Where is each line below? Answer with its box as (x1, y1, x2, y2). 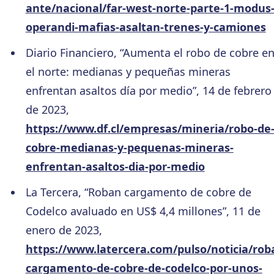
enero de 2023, (25, 222, 102, 237)
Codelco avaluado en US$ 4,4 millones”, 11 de (25, 203, 261, 218)
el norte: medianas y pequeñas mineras (25, 64, 231, 79)
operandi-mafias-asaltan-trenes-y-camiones (25, 20, 266, 35)
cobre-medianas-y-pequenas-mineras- (25, 139, 234, 155)
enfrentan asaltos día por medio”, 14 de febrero (25, 83, 272, 98)
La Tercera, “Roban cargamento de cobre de (25, 184, 251, 199)
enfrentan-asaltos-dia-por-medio (25, 158, 205, 174)
